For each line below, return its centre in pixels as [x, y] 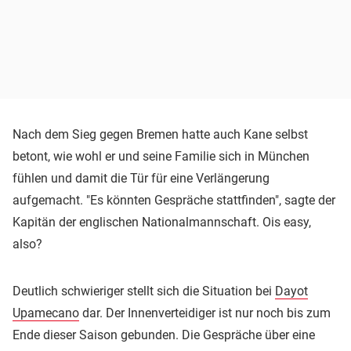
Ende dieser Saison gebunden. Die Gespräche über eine [164, 335]
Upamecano [46, 313]
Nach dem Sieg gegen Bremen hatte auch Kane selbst [160, 134]
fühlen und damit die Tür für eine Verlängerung [141, 178]
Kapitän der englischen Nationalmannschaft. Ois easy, [162, 222]
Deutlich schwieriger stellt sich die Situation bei [144, 291]
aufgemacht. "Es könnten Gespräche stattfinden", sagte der [174, 200]
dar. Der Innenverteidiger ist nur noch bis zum [205, 313]
